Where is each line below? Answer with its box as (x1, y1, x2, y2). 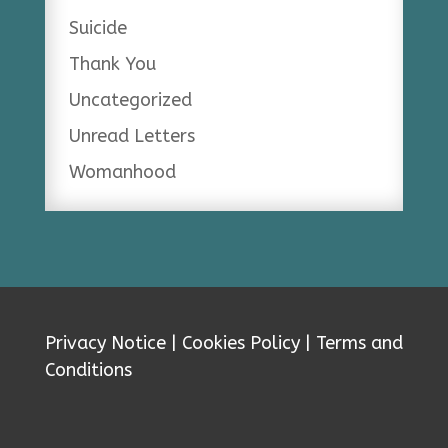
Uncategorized (68, 88, 192, 111)
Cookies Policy (181, 331, 300, 354)
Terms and (315, 331, 403, 354)
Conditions (44, 358, 132, 381)
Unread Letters (68, 124, 195, 147)
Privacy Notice (44, 331, 166, 354)
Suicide (68, 16, 127, 39)
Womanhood (68, 160, 176, 183)
